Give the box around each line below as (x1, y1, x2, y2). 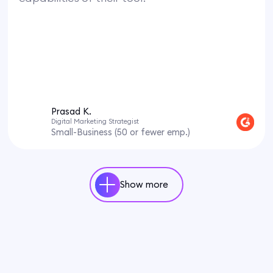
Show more (119, 179, 168, 191)
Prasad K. (51, 105, 92, 117)
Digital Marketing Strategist (51, 116, 140, 126)
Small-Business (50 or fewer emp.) (51, 126, 191, 138)
